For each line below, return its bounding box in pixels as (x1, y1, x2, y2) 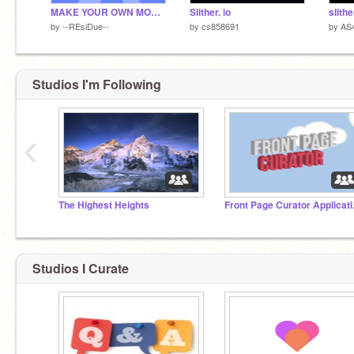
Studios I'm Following (32, 75, 161, 93)
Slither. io (190, 5, 231, 19)
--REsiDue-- (62, 19, 109, 32)
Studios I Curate (32, 258, 129, 277)
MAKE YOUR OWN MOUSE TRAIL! (151, 5, 160, 19)
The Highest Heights (58, 198, 149, 212)
